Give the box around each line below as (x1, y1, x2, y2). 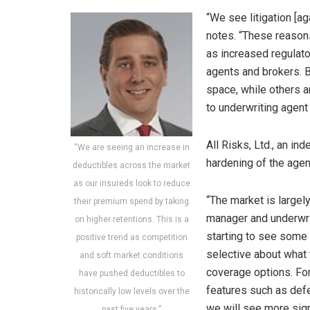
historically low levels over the (73, 286, 190, 296)
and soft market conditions (80, 250, 183, 260)
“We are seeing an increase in (73, 142, 190, 152)
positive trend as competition (75, 232, 188, 242)
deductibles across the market (73, 160, 190, 170)
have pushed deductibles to (78, 268, 185, 278)
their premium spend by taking (74, 196, 189, 206)
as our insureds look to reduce (73, 178, 190, 188)
